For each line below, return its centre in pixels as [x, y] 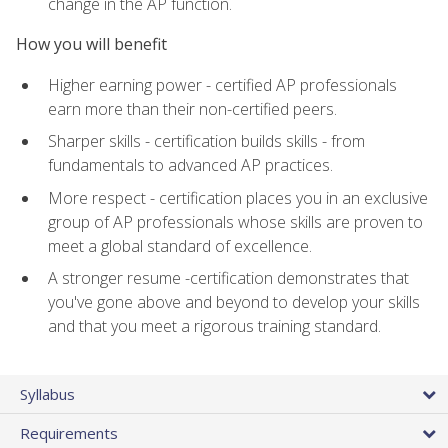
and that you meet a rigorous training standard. [214, 326]
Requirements [69, 432]
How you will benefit [91, 44]
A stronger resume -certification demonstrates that [228, 278]
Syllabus [47, 393]
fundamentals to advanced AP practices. [190, 165]
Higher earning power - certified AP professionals [222, 84]
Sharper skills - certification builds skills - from [206, 141]
